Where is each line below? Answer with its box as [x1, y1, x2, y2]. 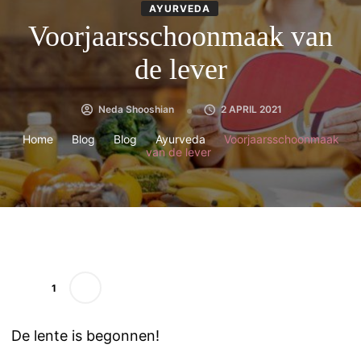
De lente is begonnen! [11, 327, 160, 345]
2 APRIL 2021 [220, 103, 282, 116]
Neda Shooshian [98, 103, 174, 116]
